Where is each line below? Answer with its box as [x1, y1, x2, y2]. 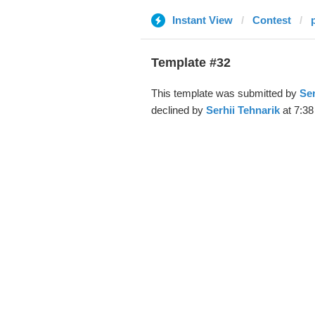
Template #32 [150, 56, 231, 70]
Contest [252, 14, 291, 26]
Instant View [172, 14, 233, 26]
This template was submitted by [150, 87, 300, 99]
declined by [150, 104, 206, 116]
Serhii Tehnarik [205, 104, 280, 116]
